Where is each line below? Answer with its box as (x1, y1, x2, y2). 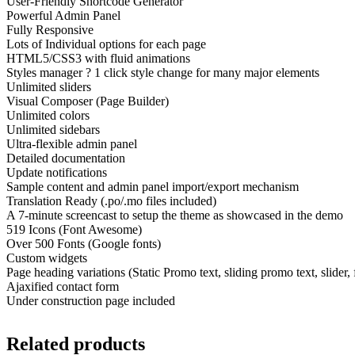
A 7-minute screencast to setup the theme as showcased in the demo (6, 208, 343, 223)
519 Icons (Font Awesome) (6, 223, 142, 237)
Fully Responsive (6, 23, 94, 37)
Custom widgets (6, 251, 87, 265)
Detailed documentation (6, 151, 125, 166)
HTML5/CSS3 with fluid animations (6, 52, 190, 66)
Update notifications (6, 166, 107, 180)
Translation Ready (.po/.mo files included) (6, 194, 216, 208)
